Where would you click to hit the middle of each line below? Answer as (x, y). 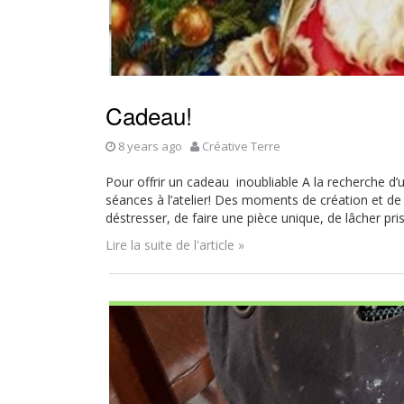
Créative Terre (241, 146)
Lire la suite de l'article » (175, 245)
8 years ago (150, 146)
